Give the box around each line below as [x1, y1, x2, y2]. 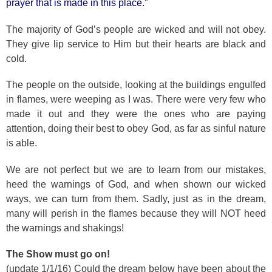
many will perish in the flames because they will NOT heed [6, 208, 266, 219]
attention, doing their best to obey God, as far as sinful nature [6, 123, 266, 134]
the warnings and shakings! [6, 222, 124, 233]
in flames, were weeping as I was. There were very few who [6, 94, 266, 104]
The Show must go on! [6, 249, 110, 259]
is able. [6, 138, 37, 148]
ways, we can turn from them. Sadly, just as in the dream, [6, 193, 266, 204]
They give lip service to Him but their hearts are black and [6, 38, 266, 49]
